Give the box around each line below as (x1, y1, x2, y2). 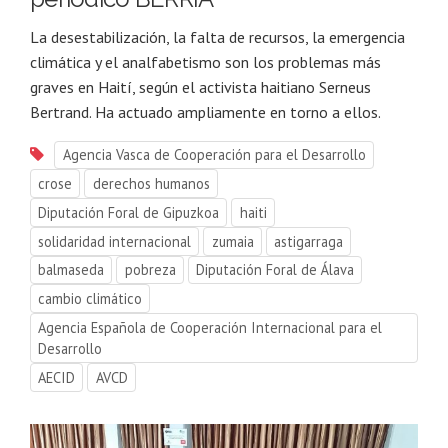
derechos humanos (92, 174, 210, 194)
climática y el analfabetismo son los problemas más (30, 51, 381, 72)
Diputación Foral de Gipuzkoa (38, 202, 220, 222)
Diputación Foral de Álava (195, 260, 354, 280)
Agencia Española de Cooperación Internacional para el (38, 317, 383, 337)
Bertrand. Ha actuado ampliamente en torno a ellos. (30, 101, 381, 122)
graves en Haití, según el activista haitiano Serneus (30, 76, 371, 97)
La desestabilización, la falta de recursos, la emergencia (30, 26, 405, 47)
